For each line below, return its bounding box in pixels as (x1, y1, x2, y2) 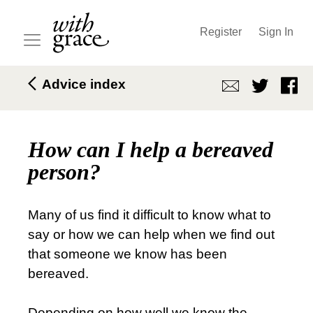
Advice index (38, 77, 126, 92)
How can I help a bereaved (28, 137, 273, 162)
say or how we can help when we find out (28, 227, 275, 242)
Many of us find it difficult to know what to (28, 208, 271, 222)
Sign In (259, 25, 293, 38)
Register (200, 25, 242, 38)
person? (28, 159, 101, 184)
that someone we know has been (28, 247, 227, 261)
